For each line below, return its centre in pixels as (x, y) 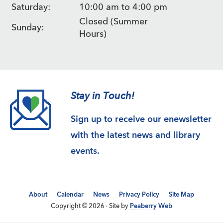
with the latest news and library (136, 135)
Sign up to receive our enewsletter (141, 119)
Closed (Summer (113, 22)
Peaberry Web (151, 206)
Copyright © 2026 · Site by (90, 206)
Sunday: (28, 28)
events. (85, 151)
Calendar (70, 195)
